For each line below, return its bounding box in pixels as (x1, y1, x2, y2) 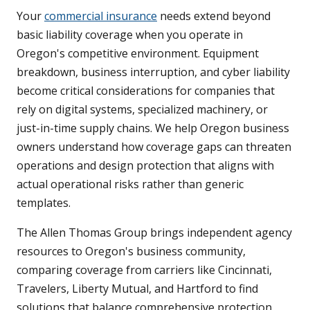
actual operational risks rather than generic (17, 176, 244, 192)
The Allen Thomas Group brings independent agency (17, 225, 292, 241)
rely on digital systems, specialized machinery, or (17, 102, 268, 118)
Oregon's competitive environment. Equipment (17, 46, 259, 62)
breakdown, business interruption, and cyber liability (17, 64, 290, 80)
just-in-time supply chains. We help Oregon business (17, 120, 289, 136)
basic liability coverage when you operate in (17, 27, 243, 43)
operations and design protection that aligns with (17, 158, 274, 174)
